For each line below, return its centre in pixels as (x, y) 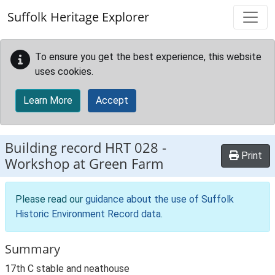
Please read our (50, 199)
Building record (55, 148)
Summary (33, 249)
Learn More (48, 100)
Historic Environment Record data (88, 214)
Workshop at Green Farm (84, 164)
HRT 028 (132, 148)
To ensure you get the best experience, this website (148, 57)
